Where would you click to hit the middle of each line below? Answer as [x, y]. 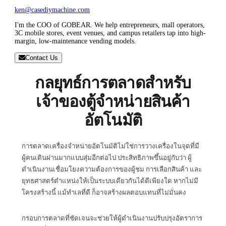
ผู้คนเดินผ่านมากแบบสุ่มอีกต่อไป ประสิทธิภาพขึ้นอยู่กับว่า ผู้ [107, 157]
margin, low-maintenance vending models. [75, 41]
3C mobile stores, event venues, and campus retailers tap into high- [110, 33]
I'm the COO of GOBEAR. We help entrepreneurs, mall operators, [110, 25]
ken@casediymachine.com [52, 10]
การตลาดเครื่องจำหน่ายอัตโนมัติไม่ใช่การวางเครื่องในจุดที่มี [110, 146]
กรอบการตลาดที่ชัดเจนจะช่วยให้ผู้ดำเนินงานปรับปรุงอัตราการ [112, 218]
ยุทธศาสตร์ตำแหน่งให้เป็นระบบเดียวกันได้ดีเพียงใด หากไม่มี [110, 181]
